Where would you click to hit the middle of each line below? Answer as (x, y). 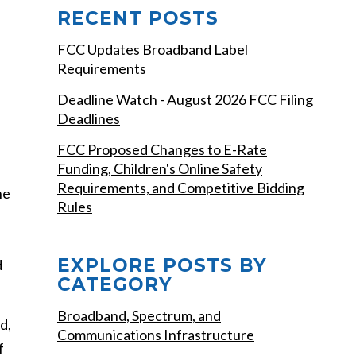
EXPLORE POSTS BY (162, 265)
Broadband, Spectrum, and (139, 315)
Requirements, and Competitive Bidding (181, 188)
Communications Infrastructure (156, 335)
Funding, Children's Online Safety (160, 168)
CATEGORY (115, 284)
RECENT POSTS (138, 18)
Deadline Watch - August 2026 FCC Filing (185, 99)
